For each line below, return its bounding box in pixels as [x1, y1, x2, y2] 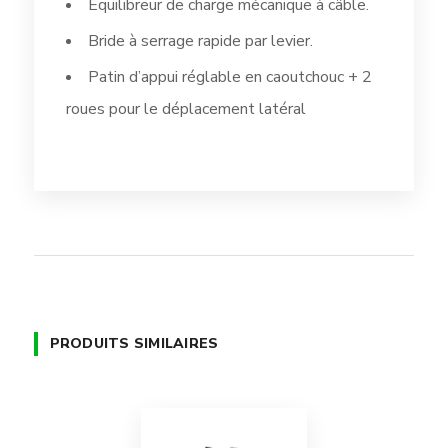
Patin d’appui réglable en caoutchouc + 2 [87, 66, 372, 89]
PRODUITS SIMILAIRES [49, 334, 219, 354]
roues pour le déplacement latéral [65, 98, 306, 121]
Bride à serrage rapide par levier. [87, 30, 313, 53]
